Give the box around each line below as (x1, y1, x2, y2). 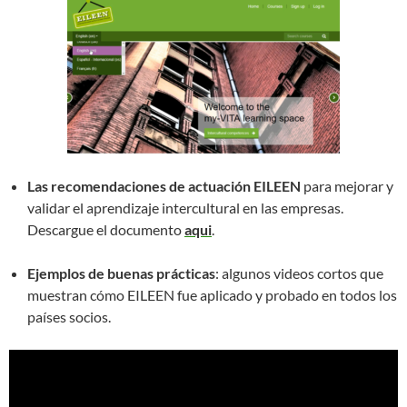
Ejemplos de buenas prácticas (27, 264, 215, 282)
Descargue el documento (27, 221, 184, 238)
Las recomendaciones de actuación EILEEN (27, 177, 303, 194)
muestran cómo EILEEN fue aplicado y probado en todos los (27, 286, 397, 303)
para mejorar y (303, 177, 393, 194)
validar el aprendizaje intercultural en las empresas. (27, 199, 343, 216)
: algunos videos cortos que (215, 264, 383, 282)
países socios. (27, 308, 111, 325)
